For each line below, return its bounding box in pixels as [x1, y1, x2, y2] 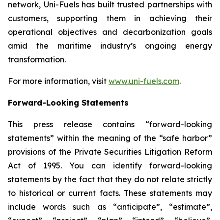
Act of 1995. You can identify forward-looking [8, 160, 212, 170]
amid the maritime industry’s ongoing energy [8, 40, 212, 51]
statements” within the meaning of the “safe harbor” [8, 133, 212, 143]
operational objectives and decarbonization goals [8, 27, 212, 37]
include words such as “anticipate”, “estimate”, [8, 201, 212, 212]
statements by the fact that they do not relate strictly [8, 174, 212, 184]
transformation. [8, 54, 66, 64]
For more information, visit [8, 76, 109, 86]
